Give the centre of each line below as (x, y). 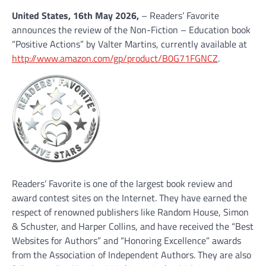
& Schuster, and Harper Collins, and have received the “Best (133, 227)
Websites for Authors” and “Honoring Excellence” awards (126, 241)
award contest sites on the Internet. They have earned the (129, 198)
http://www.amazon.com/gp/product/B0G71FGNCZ (115, 58)
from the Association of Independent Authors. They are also (132, 255)
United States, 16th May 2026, (77, 15)
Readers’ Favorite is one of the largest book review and (122, 184)
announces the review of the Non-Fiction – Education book (131, 30)
